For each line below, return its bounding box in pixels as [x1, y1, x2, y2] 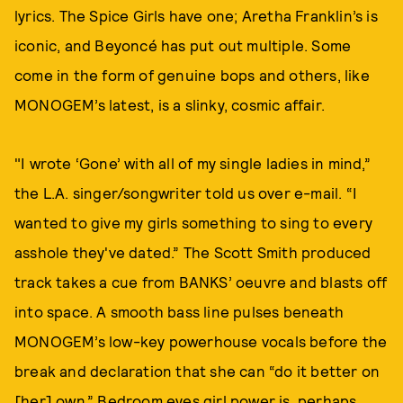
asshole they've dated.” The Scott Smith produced [14, 243, 372, 261]
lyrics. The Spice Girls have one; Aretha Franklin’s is [14, 6, 378, 24]
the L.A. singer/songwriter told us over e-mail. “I [14, 184, 358, 201]
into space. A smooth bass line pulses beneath [14, 302, 345, 320]
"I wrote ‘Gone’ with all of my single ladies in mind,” [14, 154, 371, 172]
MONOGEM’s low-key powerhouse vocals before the [14, 332, 388, 350]
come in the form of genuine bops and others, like [14, 66, 370, 84]
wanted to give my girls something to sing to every [14, 213, 373, 231]
